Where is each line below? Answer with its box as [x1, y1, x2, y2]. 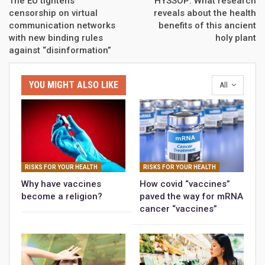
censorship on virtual [9, 8, 98, 19]
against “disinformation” [9, 45, 111, 56]
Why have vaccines [21, 178, 101, 189]
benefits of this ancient [159, 20, 256, 31]
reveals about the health [154, 8, 256, 19]
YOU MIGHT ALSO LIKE [29, 79, 118, 91]
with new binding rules [9, 33, 103, 44]
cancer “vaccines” [140, 203, 217, 214]
